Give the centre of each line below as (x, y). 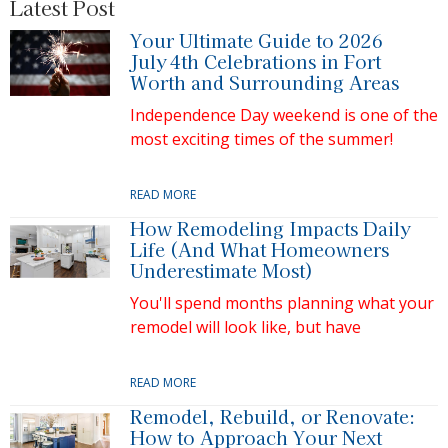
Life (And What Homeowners (259, 249)
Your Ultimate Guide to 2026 (256, 40)
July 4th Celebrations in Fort (255, 61)
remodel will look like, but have (245, 327)
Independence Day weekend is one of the (284, 115)
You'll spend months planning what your (282, 303)
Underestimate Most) (221, 270)
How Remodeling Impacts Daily (270, 228)
